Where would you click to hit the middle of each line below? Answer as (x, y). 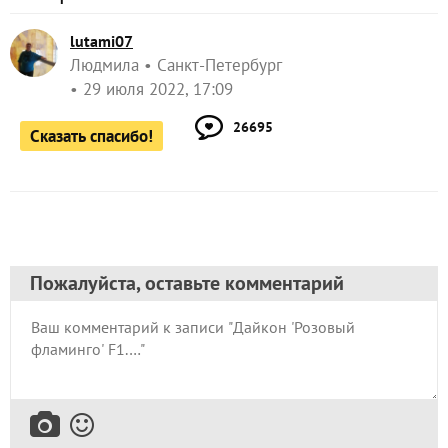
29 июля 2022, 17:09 (158, 89)
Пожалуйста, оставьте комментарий (187, 283)
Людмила (104, 65)
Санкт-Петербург (219, 65)
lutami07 (101, 41)
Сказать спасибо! (91, 136)
